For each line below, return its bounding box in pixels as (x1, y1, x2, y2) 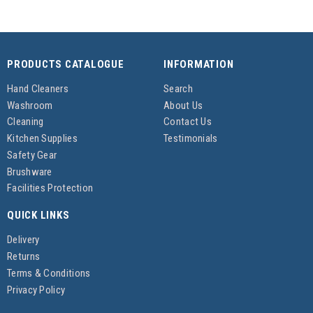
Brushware (7, 165, 52, 178)
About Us (163, 99, 203, 112)
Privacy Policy (7, 283, 66, 296)
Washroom (7, 99, 53, 112)
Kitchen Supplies (7, 132, 78, 145)
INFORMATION (163, 57, 234, 71)
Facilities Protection (7, 182, 94, 195)
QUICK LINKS (7, 209, 70, 222)
